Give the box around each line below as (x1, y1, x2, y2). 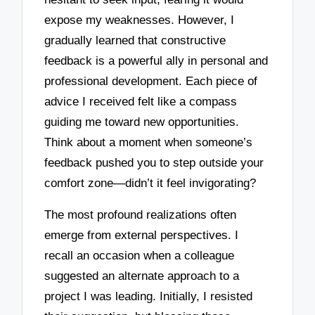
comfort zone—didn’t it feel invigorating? (44, 176, 257, 191)
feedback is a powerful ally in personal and (44, 54, 269, 68)
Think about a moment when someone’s (44, 136, 253, 150)
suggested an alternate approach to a (44, 269, 240, 283)
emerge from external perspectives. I (44, 228, 239, 242)
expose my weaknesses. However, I (44, 13, 235, 27)
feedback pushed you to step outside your (44, 156, 264, 170)
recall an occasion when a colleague (44, 248, 235, 262)
